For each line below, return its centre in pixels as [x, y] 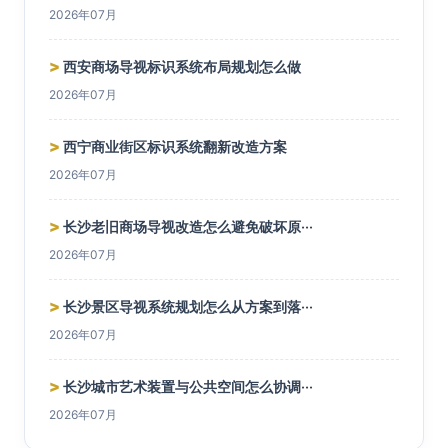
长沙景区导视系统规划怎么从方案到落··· [186, 306]
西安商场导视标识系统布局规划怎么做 [180, 66]
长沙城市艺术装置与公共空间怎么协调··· [186, 386]
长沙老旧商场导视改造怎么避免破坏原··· [186, 226]
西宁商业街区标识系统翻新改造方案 [173, 146]
